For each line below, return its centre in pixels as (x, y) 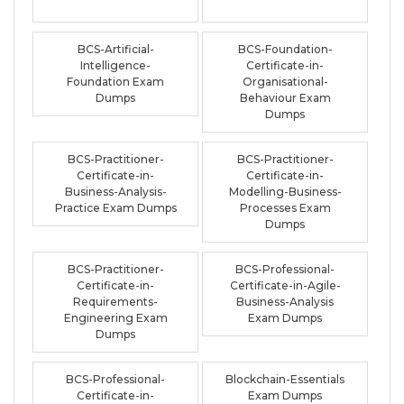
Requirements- (116, 301)
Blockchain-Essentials (285, 379)
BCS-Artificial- (115, 49)
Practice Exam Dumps (115, 207)
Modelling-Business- (285, 191)
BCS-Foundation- (285, 49)
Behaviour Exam (285, 97)
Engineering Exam (115, 317)
